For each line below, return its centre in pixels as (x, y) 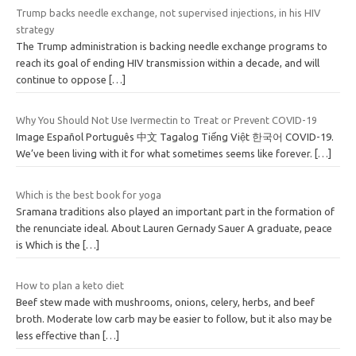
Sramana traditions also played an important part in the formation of (175, 211)
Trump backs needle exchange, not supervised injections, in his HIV (168, 12)
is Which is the (49, 244)
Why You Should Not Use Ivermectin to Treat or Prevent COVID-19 (166, 120)
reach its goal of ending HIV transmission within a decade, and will (168, 62)
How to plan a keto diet (70, 286)
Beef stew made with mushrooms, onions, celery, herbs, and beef (165, 302)
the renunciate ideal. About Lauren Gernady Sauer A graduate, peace (174, 228)
